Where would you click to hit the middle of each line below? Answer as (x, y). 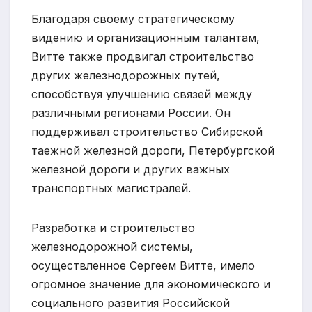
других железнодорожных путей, (126, 76)
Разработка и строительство (113, 228)
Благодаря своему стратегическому (133, 19)
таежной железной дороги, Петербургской (153, 151)
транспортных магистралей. (111, 188)
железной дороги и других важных (131, 170)
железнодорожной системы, (112, 247)
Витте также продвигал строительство (143, 57)
